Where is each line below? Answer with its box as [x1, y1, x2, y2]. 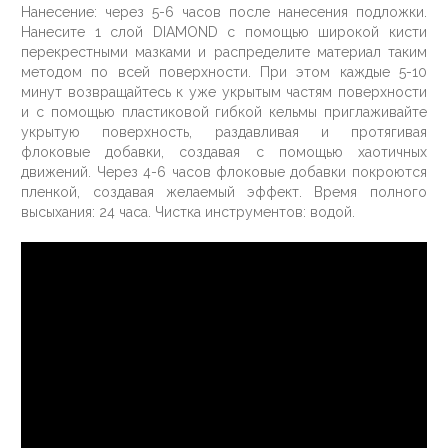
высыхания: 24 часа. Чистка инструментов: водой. [21, 204, 356, 221]
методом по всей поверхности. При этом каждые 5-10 [21, 64, 427, 81]
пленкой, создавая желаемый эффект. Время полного [21, 184, 427, 201]
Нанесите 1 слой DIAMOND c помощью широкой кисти [21, 24, 427, 41]
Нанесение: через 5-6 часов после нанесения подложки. [21, 4, 427, 21]
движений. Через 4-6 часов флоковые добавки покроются [21, 164, 427, 181]
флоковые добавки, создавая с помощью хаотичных [21, 144, 427, 161]
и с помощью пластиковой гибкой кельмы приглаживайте [21, 104, 427, 121]
